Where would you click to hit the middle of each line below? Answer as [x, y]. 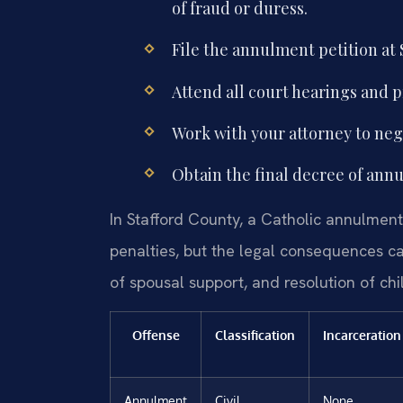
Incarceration [362, 334]
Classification [255, 334]
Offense [156, 334]
